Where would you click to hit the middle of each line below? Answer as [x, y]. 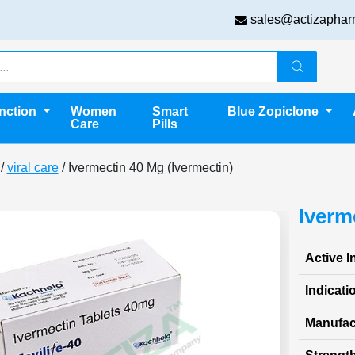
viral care [32, 168]
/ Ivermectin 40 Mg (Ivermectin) [145, 168]
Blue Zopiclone [275, 111]
